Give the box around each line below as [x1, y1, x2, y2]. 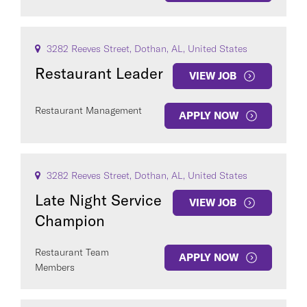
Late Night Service [35, 191, 162, 210]
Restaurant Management [35, 104, 142, 116]
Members [35, 261, 75, 273]
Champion [35, 211, 105, 230]
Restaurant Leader [35, 64, 163, 83]
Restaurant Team [35, 246, 109, 258]
